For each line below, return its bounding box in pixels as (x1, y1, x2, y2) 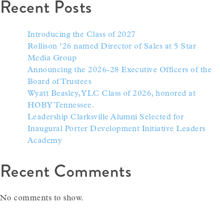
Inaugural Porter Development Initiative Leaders (27, 125, 206, 133)
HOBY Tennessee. (27, 101, 95, 110)
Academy (27, 137, 62, 145)
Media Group (27, 54, 77, 62)
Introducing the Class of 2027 (27, 30, 136, 39)
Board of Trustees (27, 78, 92, 86)
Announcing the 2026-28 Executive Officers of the (27, 66, 212, 74)
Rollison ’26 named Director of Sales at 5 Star (27, 42, 196, 51)
